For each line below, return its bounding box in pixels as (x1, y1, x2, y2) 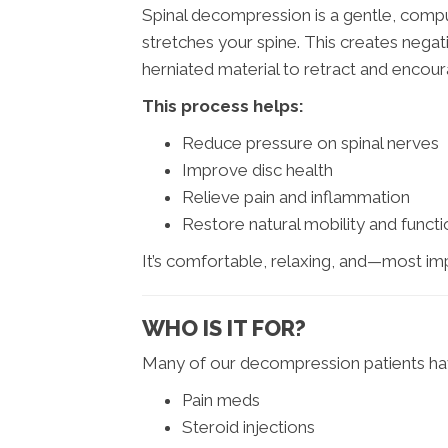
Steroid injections (182, 417, 315, 438)
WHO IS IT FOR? (142, 315, 306, 342)
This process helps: (142, 96, 304, 117)
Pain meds (182, 390, 260, 411)
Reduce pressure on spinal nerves (182, 133, 439, 154)
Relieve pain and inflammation (182, 187, 410, 208)
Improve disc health (182, 160, 333, 181)
